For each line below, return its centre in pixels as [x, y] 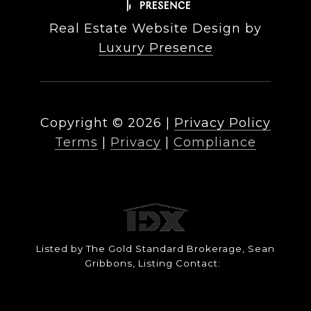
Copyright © [82, 123]
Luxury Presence [155, 48]
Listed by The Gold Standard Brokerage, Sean [155, 249]
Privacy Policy [222, 123]
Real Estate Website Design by [155, 29]
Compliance [215, 143]
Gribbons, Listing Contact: [155, 263]
